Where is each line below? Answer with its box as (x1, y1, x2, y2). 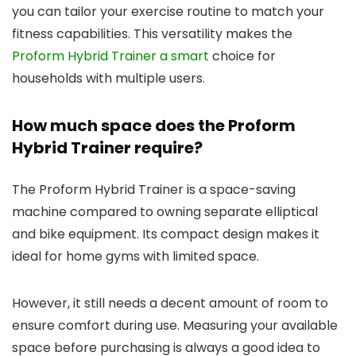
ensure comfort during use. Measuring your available (12, 315, 338, 335)
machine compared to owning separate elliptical (12, 202, 318, 221)
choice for (209, 46, 276, 65)
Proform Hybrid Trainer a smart (12, 46, 209, 65)
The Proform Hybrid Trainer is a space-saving (12, 180, 296, 199)
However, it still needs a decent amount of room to (12, 293, 328, 312)
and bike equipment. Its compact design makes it (12, 224, 319, 243)
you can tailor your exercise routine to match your (12, 2, 324, 21)
